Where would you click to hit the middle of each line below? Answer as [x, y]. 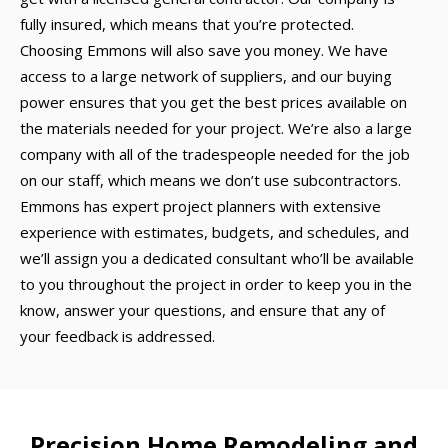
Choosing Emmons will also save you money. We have [204, 50]
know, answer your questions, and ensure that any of [202, 310]
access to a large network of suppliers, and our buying [206, 76]
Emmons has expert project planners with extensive [200, 206]
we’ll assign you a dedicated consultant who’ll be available [217, 258]
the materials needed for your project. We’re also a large [216, 128]
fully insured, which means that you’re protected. [187, 24]
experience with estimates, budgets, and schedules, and [214, 232]
